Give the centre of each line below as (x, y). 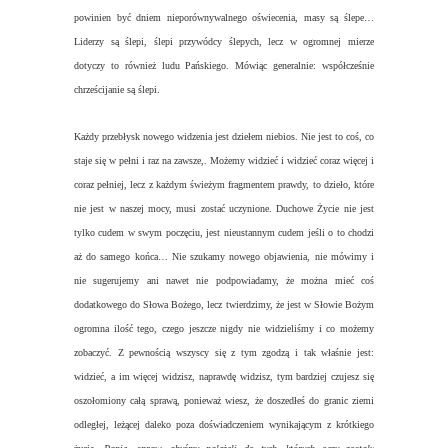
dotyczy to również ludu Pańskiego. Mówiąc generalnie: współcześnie (224, 65)
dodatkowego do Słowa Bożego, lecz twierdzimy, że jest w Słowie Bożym (224, 304)
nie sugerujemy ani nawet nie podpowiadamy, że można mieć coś (224, 280)
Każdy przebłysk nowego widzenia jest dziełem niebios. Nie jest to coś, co (224, 136)
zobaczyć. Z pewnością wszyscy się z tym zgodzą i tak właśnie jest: (224, 352)
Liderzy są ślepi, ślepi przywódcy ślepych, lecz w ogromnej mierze (224, 41)
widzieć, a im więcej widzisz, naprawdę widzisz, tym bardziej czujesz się (224, 376)
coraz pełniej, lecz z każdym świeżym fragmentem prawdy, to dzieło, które (224, 184)
